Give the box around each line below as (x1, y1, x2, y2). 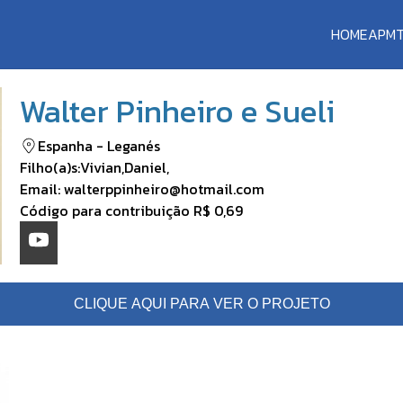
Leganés (107, 134, 160, 157)
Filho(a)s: (20, 156, 80, 178)
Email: (20, 177, 64, 200)
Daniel (124, 156, 166, 178)
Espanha (38, 134, 93, 157)
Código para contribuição (20, 199, 193, 221)
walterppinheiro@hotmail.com (64, 177, 264, 200)
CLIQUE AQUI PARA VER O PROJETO (73, 295, 330, 311)
